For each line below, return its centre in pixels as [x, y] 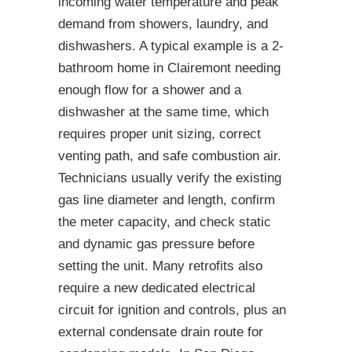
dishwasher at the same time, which [163, 112]
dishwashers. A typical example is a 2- [171, 46]
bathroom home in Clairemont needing [169, 68]
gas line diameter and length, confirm [167, 200]
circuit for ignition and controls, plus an [172, 310]
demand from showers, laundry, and [163, 24]
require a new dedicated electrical [157, 288]
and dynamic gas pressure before [156, 244]
